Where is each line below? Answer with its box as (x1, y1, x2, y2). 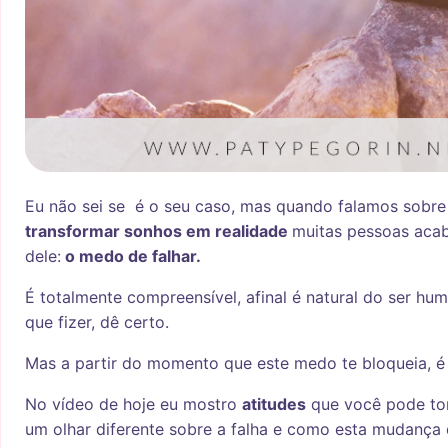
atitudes (242, 394, 306, 415)
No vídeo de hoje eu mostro (25, 394, 242, 415)
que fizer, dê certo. (25, 312, 169, 333)
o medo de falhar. (61, 246, 201, 267)
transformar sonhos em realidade (25, 221, 292, 242)
